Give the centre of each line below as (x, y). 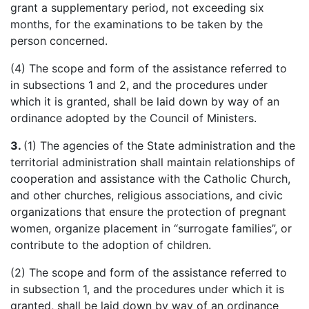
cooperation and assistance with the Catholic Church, (150, 178)
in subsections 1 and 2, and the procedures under (139, 84)
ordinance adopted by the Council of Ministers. (133, 118)
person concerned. (59, 40)
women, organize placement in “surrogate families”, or (151, 228)
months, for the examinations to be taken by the (137, 24)
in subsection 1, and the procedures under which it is (147, 289)
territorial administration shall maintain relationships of (153, 162)
